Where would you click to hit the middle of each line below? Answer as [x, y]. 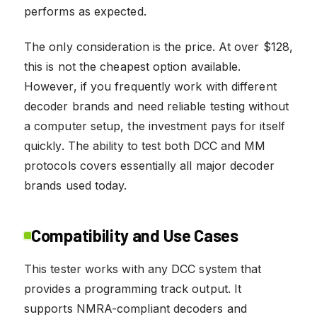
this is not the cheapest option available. [133, 66]
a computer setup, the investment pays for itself [155, 126]
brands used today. [76, 185]
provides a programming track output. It [133, 288]
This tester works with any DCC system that [143, 269]
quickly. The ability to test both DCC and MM [145, 145]
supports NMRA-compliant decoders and [136, 308]
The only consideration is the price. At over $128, [158, 46]
